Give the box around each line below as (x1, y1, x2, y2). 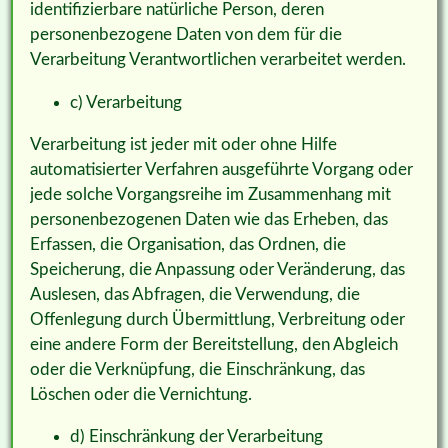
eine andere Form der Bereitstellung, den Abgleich (29, 335, 398, 353)
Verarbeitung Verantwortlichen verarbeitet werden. (29, 51, 406, 69)
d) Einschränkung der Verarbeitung (69, 427, 323, 445)
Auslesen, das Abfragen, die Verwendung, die (29, 285, 360, 303)
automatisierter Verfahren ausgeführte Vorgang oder (29, 160, 413, 178)
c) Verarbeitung (69, 93, 182, 111)
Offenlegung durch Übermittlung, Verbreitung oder (29, 310, 405, 328)
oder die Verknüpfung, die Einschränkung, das (29, 360, 365, 378)
